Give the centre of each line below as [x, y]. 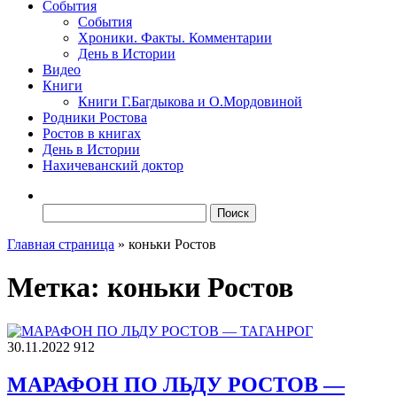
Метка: [57, 288]
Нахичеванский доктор [113, 165]
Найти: [63, 210]
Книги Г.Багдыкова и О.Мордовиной [190, 101]
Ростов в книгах [92, 133]
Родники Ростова [95, 117]
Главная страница [61, 244]
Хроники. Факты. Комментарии [175, 38]
